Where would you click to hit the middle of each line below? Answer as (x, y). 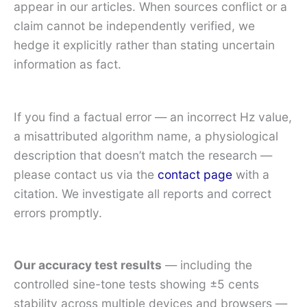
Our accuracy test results (88, 265)
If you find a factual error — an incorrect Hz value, (153, 116)
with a (251, 174)
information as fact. (67, 64)
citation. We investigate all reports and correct (143, 193)
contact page (195, 174)
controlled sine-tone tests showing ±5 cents (136, 284)
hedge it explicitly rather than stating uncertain (144, 45)
